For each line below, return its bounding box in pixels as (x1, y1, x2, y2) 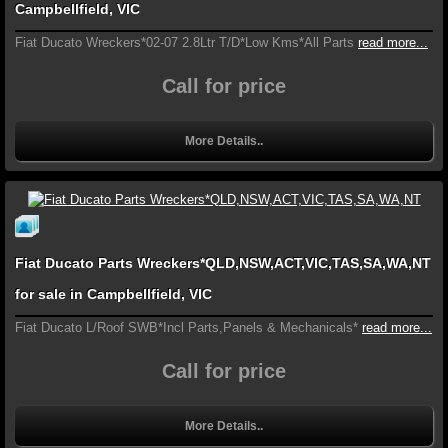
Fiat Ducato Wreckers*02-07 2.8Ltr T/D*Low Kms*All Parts (15, 34, 354, 50)
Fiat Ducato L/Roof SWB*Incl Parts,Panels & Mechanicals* (15, 320, 358, 336)
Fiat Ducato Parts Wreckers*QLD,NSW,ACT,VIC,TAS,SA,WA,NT (15, 255, 431, 272)
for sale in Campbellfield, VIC (15, 286, 212, 303)
